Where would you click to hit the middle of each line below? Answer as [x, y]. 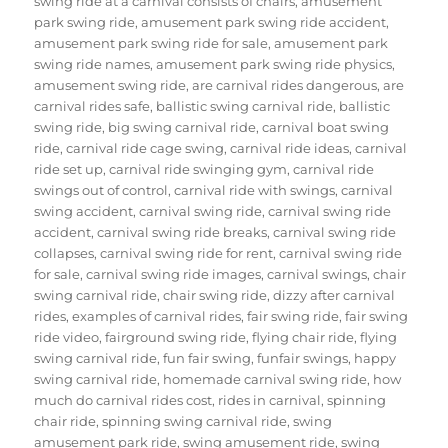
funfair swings [303, 358]
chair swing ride [215, 295]
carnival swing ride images [174, 274]
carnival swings [317, 274]
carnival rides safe [92, 106]
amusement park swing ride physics [274, 64]
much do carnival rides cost [123, 400]
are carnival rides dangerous [285, 85]
